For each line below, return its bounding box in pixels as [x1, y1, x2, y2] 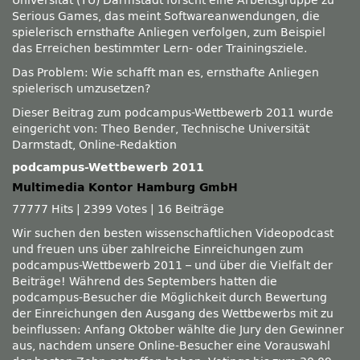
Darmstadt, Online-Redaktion [12, 138, 177, 152]
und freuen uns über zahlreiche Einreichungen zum [12, 243, 304, 256]
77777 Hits [12, 202, 73, 216]
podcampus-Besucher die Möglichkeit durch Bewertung [12, 291, 327, 305]
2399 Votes [84, 202, 147, 216]
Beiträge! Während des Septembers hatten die [12, 275, 277, 288]
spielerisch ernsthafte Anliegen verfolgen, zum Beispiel [12, 26, 325, 39]
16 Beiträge [157, 202, 224, 216]
